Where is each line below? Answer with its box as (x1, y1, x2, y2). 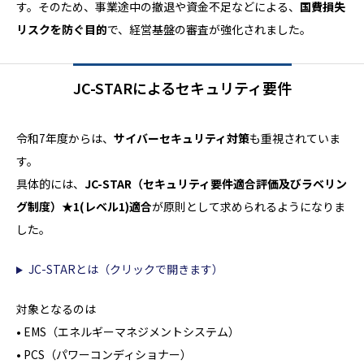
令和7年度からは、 (16, 130, 114, 147)
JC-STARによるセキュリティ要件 (72, 77, 292, 99)
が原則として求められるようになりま (152, 198, 345, 215)
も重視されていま (249, 130, 340, 147)
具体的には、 (16, 175, 84, 193)
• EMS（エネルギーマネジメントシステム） (16, 323, 240, 340)
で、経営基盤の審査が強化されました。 (107, 21, 311, 38)
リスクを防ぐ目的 (16, 21, 107, 38)
